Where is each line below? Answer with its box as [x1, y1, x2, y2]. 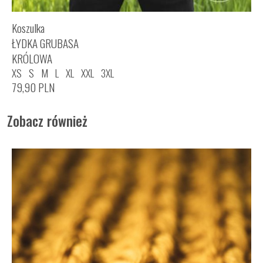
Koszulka [12, 19, 45, 37]
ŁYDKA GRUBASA [12, 35, 79, 52]
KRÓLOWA [12, 50, 52, 68]
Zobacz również [7, 110, 87, 131]
